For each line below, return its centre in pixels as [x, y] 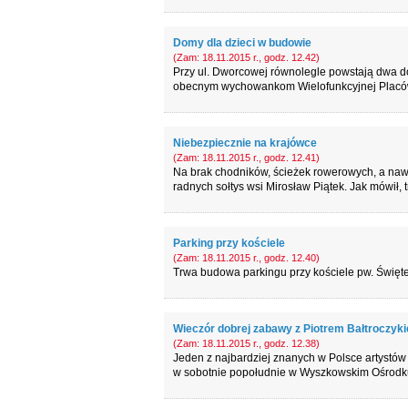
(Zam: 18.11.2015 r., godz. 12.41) [246, 158]
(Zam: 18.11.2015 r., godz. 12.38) [246, 343]
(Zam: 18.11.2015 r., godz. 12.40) [246, 258]
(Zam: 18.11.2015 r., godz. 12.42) [246, 57]
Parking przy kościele [229, 243]
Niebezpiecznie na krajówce [245, 143]
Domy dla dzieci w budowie [242, 43]
